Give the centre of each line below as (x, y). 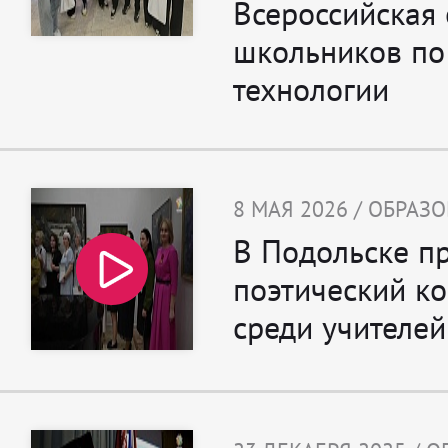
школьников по (339, 51)
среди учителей (339, 327)
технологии (311, 89)
